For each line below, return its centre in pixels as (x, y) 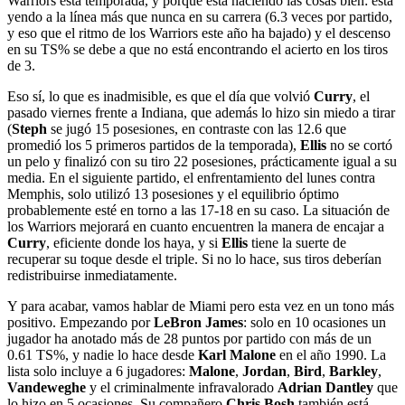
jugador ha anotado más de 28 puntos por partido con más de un (189, 338)
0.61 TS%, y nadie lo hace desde (103, 354)
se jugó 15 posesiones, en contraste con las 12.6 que (197, 128)
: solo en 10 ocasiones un (315, 322)
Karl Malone (237, 354)
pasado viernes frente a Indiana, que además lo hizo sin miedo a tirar (201, 112)
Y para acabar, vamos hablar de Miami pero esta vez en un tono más (201, 306)
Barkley (353, 371)
